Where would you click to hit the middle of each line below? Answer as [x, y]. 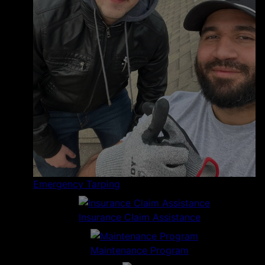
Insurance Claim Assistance [140, 217]
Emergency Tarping [77, 184]
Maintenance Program [140, 251]
